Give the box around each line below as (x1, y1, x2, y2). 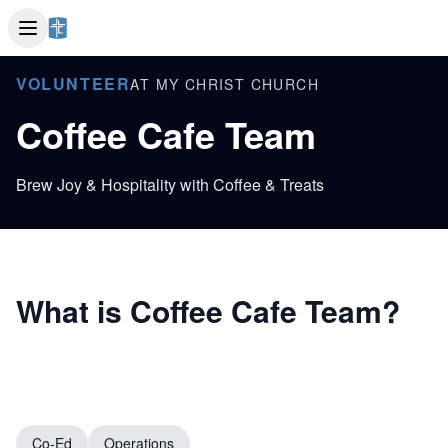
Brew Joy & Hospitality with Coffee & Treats (16, 173, 324, 196)
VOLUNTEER (16, 72, 131, 95)
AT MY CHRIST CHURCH (130, 74, 320, 94)
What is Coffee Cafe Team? (16, 289, 400, 332)
